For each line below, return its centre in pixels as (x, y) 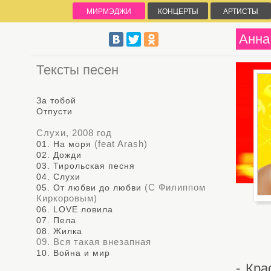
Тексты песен (77, 70)
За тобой (56, 100)
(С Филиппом (174, 187)
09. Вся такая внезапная (94, 242)
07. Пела (56, 220)
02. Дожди (59, 155)
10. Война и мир (73, 253)
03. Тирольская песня (86, 166)
